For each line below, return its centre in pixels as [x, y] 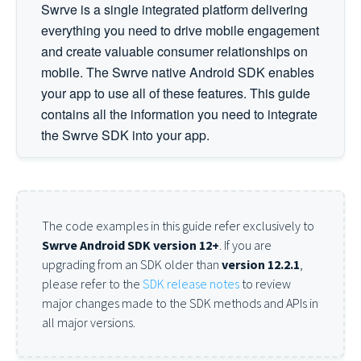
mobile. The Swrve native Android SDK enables [178, 72]
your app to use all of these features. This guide [176, 93]
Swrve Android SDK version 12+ [131, 245]
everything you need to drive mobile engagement [180, 30]
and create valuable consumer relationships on [174, 51]
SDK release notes [191, 284]
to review [265, 284]
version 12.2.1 [261, 264]
